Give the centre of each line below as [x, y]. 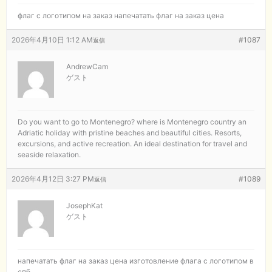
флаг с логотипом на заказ [66, 15]
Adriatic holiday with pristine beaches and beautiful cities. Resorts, [130, 132]
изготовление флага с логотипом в [192, 260]
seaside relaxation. [49, 154]
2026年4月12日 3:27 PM [53, 178]
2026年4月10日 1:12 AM [52, 39]
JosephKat [84, 205]
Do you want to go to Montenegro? [77, 121]
